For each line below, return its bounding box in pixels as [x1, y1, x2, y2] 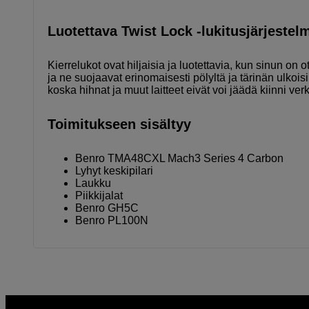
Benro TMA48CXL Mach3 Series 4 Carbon [75, 152, 283, 164]
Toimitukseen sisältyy [48, 116, 191, 132]
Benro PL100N [75, 214, 148, 226]
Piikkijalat [75, 189, 123, 201]
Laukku [75, 177, 111, 189]
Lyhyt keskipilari [75, 164, 153, 177]
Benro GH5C [75, 201, 139, 214]
